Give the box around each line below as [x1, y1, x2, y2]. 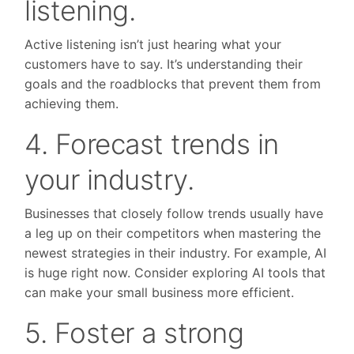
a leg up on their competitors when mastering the [24, 225, 322, 242]
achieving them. [24, 96, 119, 112]
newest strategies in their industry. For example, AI [24, 245, 327, 262]
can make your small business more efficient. [24, 284, 295, 301]
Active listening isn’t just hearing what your [24, 36, 282, 53]
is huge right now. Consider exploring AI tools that [24, 265, 326, 281]
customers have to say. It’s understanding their [24, 56, 303, 73]
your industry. [24, 163, 194, 197]
